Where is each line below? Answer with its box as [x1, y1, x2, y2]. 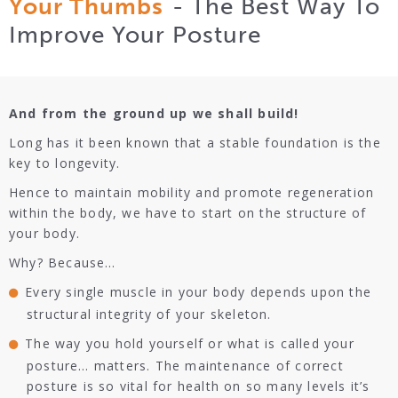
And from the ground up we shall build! [9, 105, 299, 122]
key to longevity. [9, 155, 121, 171]
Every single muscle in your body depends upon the [25, 283, 372, 300]
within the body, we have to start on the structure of [9, 204, 367, 221]
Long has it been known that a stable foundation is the [9, 134, 381, 151]
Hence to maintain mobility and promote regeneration [9, 184, 375, 201]
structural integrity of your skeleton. [27, 306, 272, 322]
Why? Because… [9, 254, 116, 271]
